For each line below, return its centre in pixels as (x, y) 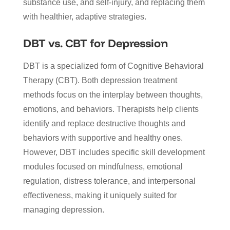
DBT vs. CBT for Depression (95, 43)
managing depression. (63, 209)
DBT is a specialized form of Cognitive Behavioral (113, 66)
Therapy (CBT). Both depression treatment (100, 80)
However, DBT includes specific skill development (114, 152)
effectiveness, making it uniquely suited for (100, 195)
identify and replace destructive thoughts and (104, 123)
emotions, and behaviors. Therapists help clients (111, 109)
